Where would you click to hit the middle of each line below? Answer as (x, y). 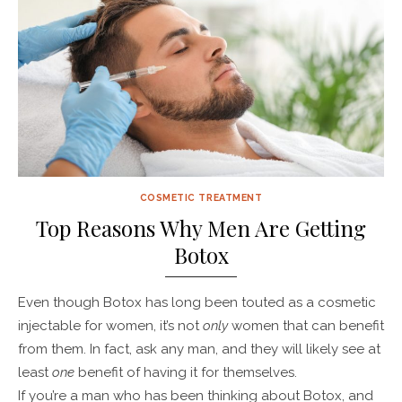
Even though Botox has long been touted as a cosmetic (197, 302)
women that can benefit (308, 325)
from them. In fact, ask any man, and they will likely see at (199, 349)
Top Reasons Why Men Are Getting (201, 227)
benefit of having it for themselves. (188, 372)
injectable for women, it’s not (110, 325)
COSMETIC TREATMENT (201, 197)
